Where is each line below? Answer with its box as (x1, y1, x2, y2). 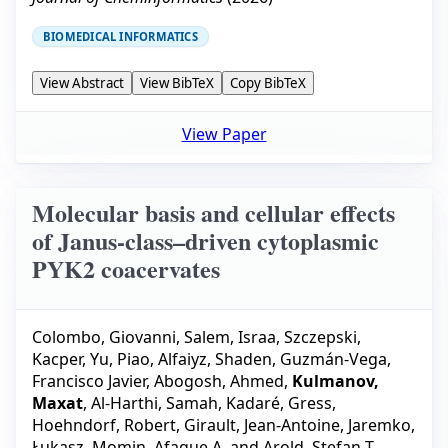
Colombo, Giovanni (32, 326, 176, 349)
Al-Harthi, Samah (91, 392, 218, 415)
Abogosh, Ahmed (154, 370, 284, 393)
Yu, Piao (90, 348, 150, 371)
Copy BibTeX (230, 74, 306, 93)
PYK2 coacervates (32, 250, 220, 286)
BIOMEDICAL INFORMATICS (43, 29, 198, 45)
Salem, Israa (184, 326, 276, 349)
